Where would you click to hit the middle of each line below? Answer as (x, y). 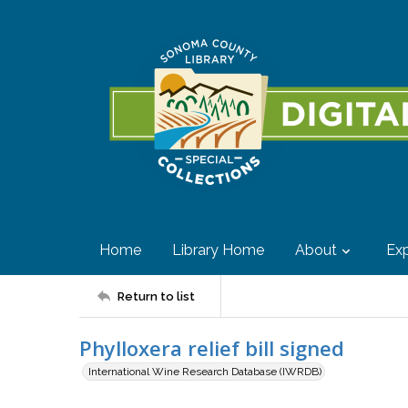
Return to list (156, 296)
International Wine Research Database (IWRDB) (205, 372)
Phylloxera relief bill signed (212, 348)
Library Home (218, 250)
